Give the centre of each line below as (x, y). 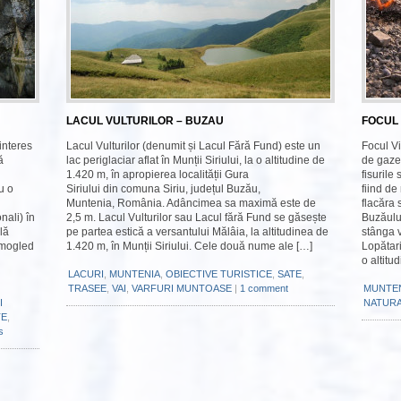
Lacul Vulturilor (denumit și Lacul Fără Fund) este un (193, 146)
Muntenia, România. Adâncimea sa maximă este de (191, 203)
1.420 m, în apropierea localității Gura (158, 175)
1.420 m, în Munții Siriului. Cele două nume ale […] (189, 246)
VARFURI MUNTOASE (182, 288)
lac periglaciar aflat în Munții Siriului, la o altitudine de (196, 160)
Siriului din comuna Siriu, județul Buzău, (163, 189)
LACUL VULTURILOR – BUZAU (145, 121)
